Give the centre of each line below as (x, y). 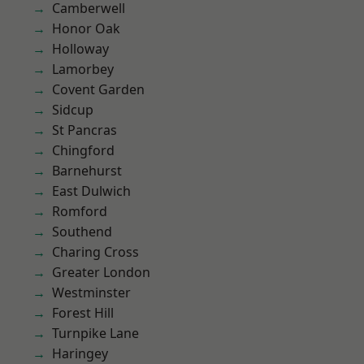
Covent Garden (98, 89)
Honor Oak (86, 28)
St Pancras (84, 130)
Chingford (83, 150)
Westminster (91, 292)
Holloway (80, 49)
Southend (82, 232)
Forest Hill (83, 313)
